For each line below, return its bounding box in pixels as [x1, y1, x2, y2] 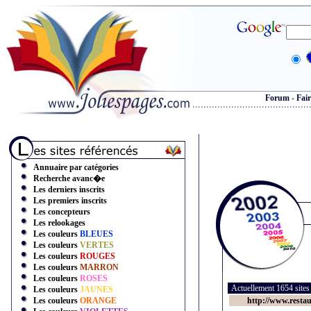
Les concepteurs [33, 207, 90, 217]
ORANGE [80, 296, 117, 305]
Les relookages [33, 218, 85, 228]
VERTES [80, 240, 114, 250]
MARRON [80, 262, 119, 272]
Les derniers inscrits [33, 185, 105, 194]
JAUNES [80, 285, 113, 294]
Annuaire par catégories [33, 162, 119, 172]
